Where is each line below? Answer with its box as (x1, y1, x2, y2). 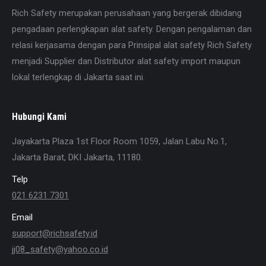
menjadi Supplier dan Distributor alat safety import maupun (12, 56, 240, 66)
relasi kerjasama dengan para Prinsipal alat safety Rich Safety (12, 40, 252, 50)
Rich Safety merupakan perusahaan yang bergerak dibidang (12, 8, 242, 18)
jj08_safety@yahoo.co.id (12, 244, 108, 255)
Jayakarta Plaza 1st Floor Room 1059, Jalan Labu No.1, (12, 136, 227, 147)
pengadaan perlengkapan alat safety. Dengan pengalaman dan (12, 24, 252, 34)
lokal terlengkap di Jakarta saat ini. (12, 72, 145, 83)
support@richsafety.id (12, 228, 97, 239)
